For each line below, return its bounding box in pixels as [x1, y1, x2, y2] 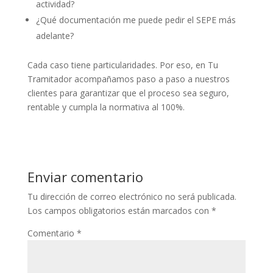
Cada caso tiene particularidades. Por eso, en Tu [27, 59, 218, 71]
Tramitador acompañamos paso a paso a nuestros [27, 73, 230, 85]
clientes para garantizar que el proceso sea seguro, [27, 87, 229, 99]
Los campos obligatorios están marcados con [27, 205, 211, 217]
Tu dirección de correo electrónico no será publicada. [27, 191, 236, 203]
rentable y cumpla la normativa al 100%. [27, 101, 185, 113]
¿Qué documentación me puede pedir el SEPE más [35, 14, 236, 26]
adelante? [35, 30, 74, 42]
